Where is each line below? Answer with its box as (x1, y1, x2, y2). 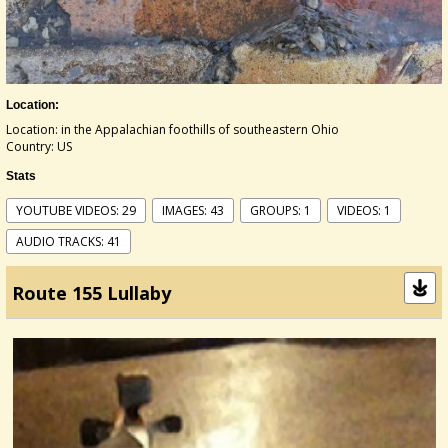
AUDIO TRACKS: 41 (16, 233, 121, 250)
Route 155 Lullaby (12, 281, 171, 305)
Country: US (6, 138, 72, 155)
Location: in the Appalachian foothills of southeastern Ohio (6, 121, 339, 138)
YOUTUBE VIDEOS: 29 (16, 202, 136, 219)
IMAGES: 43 (162, 202, 224, 219)
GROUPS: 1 (250, 202, 311, 219)
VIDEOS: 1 (337, 202, 391, 219)
